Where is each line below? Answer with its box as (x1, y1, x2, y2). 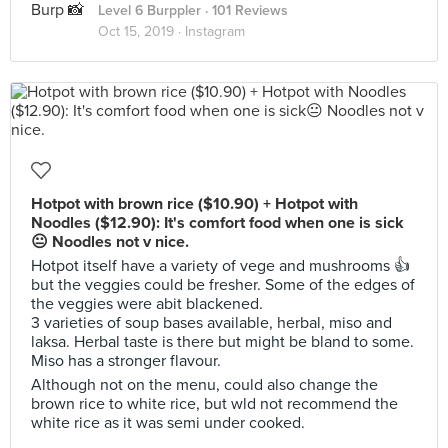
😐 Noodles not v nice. (31, 232, 189, 252)
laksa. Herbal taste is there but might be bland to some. (31, 332, 414, 352)
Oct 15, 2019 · (98, 23, 185, 40)
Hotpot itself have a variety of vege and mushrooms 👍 (31, 256, 410, 276)
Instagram (185, 23, 245, 40)
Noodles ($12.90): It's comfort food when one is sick (31, 213, 404, 233)
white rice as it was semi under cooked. (31, 413, 305, 433)
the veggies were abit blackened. (31, 294, 263, 314)
